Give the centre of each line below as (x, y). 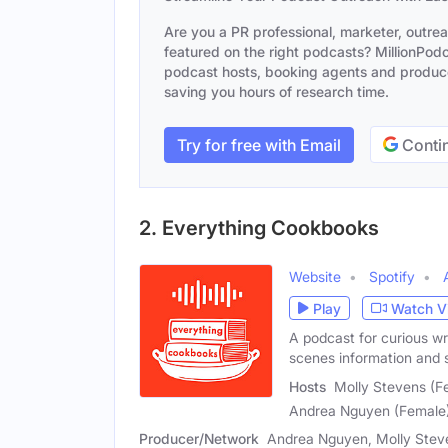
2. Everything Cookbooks (259, 228)
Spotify (392, 276)
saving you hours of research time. (276, 91)
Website (315, 276)
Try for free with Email (259, 144)
